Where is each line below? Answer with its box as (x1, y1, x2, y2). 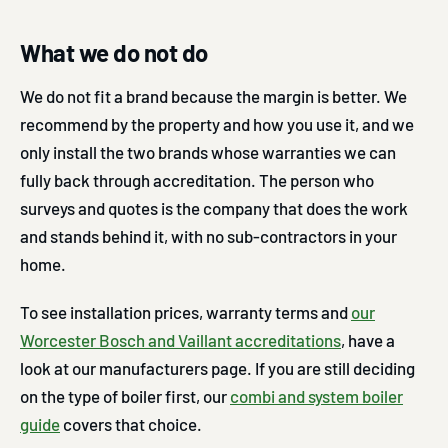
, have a (341, 329, 395, 350)
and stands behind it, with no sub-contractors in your (20, 225, 397, 246)
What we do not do (20, 37, 208, 67)
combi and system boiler (230, 385, 403, 406)
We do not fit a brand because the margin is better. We (20, 85, 407, 106)
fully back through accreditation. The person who (20, 169, 374, 190)
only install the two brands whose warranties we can (20, 141, 396, 162)
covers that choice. (60, 413, 202, 434)
